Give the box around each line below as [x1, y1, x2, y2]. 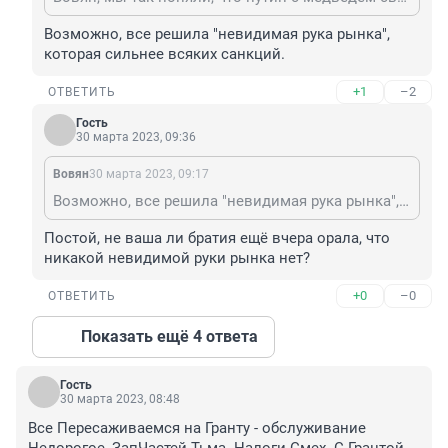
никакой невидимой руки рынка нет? [44, 249, 310, 268]
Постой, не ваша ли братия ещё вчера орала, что [44, 229, 390, 248]
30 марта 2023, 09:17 [89, 167, 209, 182]
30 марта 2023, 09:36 [76, 130, 196, 145]
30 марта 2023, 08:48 [60, 392, 180, 407]
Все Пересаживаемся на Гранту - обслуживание [28, 419, 366, 438]
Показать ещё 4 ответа [81, 327, 258, 347]
